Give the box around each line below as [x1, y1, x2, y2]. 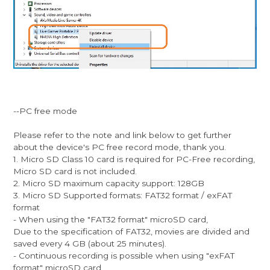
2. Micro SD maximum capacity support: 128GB [13, 178, 205, 188]
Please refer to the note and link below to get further [13, 130, 232, 140]
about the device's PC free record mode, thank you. [13, 142, 227, 152]
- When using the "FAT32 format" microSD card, [13, 214, 209, 224]
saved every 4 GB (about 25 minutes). [13, 238, 167, 248]
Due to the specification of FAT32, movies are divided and [13, 226, 250, 236]
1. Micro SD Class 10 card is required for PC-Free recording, [13, 154, 256, 164]
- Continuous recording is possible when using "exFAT [13, 250, 235, 260]
